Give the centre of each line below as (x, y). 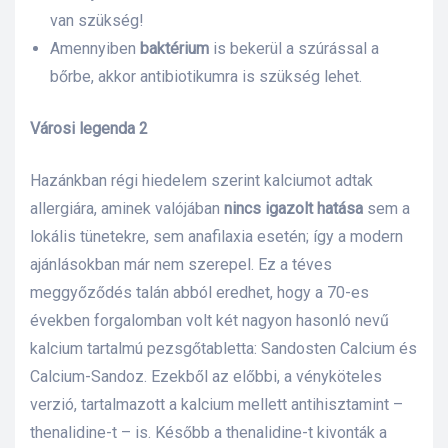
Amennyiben (95, 49)
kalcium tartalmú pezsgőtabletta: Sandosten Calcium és (223, 349)
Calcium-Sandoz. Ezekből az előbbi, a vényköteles (206, 377)
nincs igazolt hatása (293, 209)
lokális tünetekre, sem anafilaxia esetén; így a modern (216, 237)
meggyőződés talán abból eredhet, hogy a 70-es (199, 293)
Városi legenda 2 (89, 129)
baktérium (174, 49)
